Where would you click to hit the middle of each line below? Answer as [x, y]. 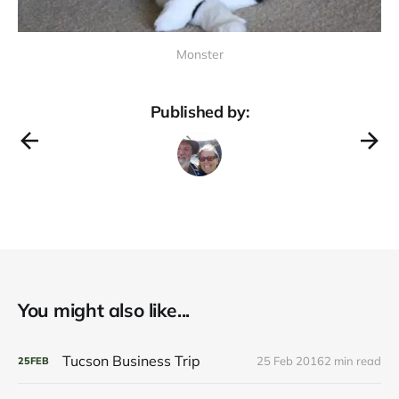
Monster [199, 55]
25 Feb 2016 [290, 360]
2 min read [353, 360]
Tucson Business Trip [131, 361]
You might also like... [104, 310]
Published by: [199, 112]
